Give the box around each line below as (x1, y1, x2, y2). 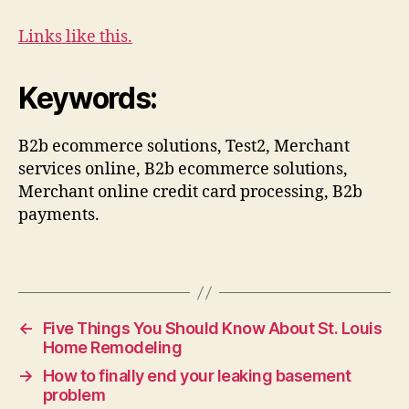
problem (42, 385, 106, 404)
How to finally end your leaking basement (42, 366, 351, 385)
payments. (18, 204, 100, 225)
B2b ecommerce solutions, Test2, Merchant (18, 135, 350, 157)
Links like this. (18, 26, 132, 47)
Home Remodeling (42, 338, 183, 357)
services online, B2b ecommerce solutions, (18, 158, 348, 180)
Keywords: (18, 79, 158, 116)
